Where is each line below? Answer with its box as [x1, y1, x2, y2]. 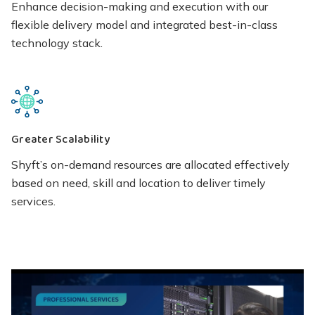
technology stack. [11, 35, 103, 50]
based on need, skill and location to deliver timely [11, 175, 266, 190]
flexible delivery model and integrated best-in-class [11, 17, 278, 32]
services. [11, 193, 56, 208]
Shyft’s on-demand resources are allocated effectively [11, 157, 290, 172]
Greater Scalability [11, 130, 110, 149]
